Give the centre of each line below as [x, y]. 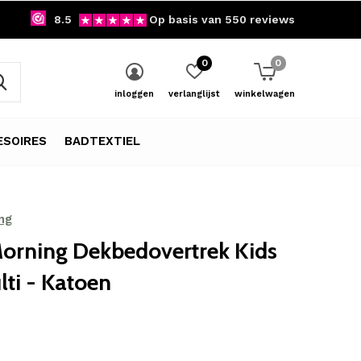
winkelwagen [265, 94]
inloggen [134, 94]
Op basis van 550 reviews [222, 19]
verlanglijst [194, 94]
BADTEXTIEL [102, 141]
